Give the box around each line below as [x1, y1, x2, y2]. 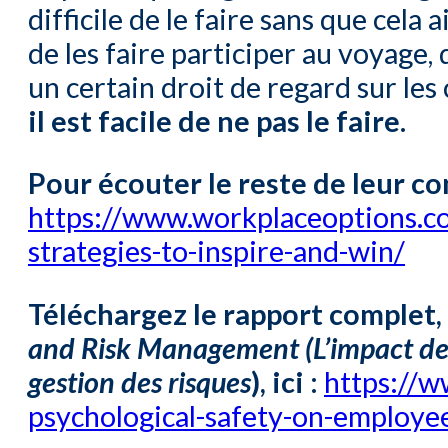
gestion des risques [28, 365, 251, 400]
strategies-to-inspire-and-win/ [28, 234, 405, 269]
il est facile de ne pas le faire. [28, 103, 406, 138]
